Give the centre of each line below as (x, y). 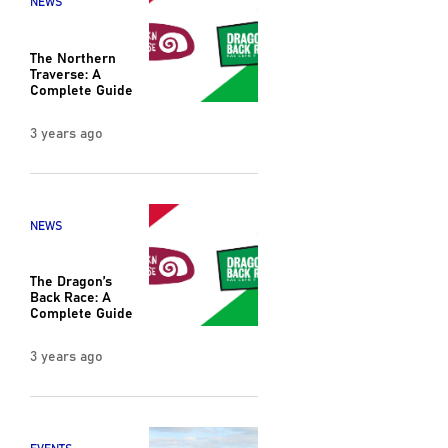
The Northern (72, 56)
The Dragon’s (70, 280)
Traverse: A (65, 72)
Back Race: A (70, 296)
